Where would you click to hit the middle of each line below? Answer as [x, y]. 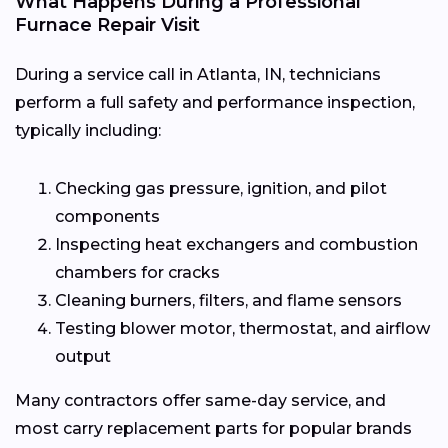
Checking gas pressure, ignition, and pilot [221, 189]
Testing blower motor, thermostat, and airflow [242, 329]
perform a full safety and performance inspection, [215, 103]
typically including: [88, 131]
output [83, 357]
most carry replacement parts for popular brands [213, 429]
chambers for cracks [137, 273]
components [107, 217]
